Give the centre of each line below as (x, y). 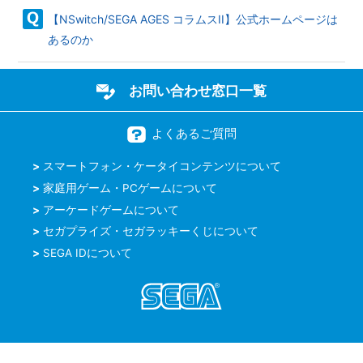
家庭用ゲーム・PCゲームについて (130, 188)
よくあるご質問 (194, 133)
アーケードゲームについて (111, 209)
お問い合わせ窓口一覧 (198, 90)
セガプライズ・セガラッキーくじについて (150, 231)
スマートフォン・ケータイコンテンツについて (162, 166)
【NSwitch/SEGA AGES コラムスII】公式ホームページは (193, 19)
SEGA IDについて (87, 253)
